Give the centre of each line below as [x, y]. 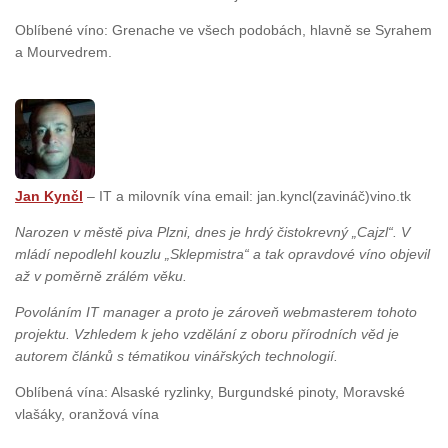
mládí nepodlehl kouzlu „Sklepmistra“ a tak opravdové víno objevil [222, 253]
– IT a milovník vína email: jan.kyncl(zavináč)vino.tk [247, 195]
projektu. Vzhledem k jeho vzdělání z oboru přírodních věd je [207, 333]
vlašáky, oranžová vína [87, 414]
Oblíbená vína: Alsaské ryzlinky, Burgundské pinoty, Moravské [210, 392]
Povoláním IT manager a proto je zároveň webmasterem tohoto [216, 311]
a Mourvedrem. [63, 51]
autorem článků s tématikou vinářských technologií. [176, 355]
